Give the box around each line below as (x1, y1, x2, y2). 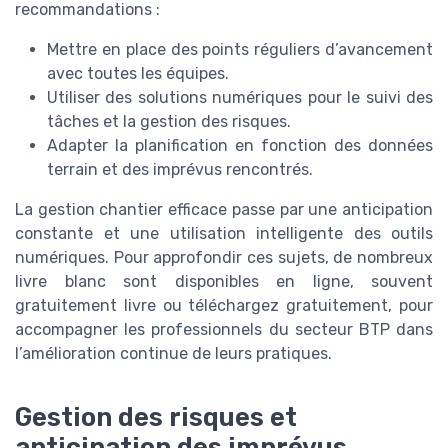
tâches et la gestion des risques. (47, 111, 291, 131)
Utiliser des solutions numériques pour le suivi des (47, 87, 433, 107)
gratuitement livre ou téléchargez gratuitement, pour (15, 295, 433, 315)
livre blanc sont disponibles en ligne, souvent (15, 271, 433, 291)
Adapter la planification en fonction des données (47, 135, 433, 155)
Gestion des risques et (15, 401, 297, 432)
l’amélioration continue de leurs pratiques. (15, 343, 332, 363)
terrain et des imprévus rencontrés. (47, 159, 313, 179)
